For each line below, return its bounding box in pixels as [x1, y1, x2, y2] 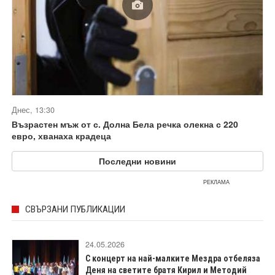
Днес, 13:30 [12, 104, 55, 115]
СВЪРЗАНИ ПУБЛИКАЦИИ [25, 204, 125, 215]
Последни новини [99, 155, 176, 167]
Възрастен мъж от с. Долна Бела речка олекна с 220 [12, 118, 238, 130]
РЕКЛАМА [203, 178, 230, 186]
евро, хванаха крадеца [12, 130, 111, 142]
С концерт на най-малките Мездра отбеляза [85, 254, 260, 263]
